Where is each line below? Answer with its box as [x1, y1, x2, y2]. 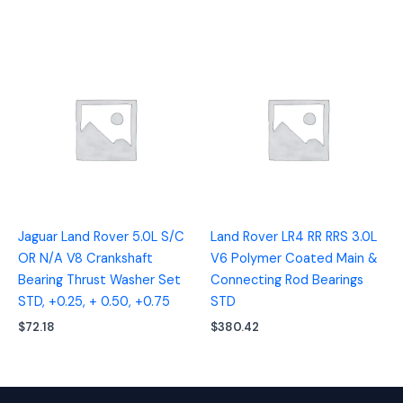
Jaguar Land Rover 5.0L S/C [18, 228, 184, 246]
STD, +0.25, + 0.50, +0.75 [18, 293, 170, 311]
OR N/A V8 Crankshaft [18, 250, 153, 268]
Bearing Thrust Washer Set [18, 272, 181, 290]
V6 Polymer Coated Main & [210, 250, 377, 268]
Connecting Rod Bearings [210, 272, 363, 290]
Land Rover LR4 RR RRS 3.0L [210, 228, 377, 246]
